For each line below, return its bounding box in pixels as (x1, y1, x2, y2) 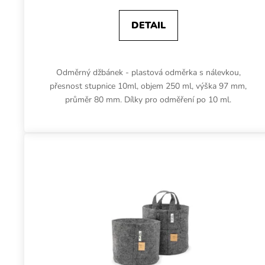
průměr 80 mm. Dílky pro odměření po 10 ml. (65, 93, 232, 105)
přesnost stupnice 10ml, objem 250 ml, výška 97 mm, (50, 80, 247, 92)
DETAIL (131, 18, 166, 32)
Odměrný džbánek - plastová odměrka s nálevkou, (56, 66, 241, 78)
